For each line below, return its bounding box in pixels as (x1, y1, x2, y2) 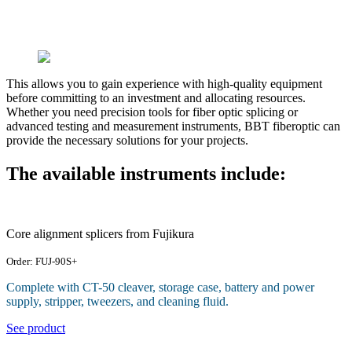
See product (6, 321, 65, 335)
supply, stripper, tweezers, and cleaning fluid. (6, 294, 229, 308)
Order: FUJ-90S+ (6, 255, 77, 267)
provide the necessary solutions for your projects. (6, 133, 248, 147)
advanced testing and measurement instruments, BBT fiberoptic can (6, 119, 340, 133)
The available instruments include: (6, 163, 286, 184)
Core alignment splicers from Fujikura (6, 226, 194, 240)
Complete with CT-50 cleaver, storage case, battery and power (6, 280, 314, 294)
